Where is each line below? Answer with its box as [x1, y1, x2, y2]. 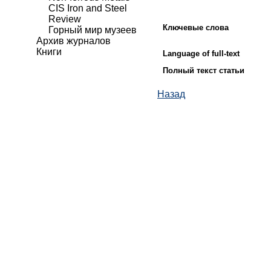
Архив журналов [36, 36, 111, 46]
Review [48, 14, 81, 24]
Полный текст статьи [163, 66, 244, 76]
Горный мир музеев [48, 25, 137, 35]
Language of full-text [163, 49, 240, 59]
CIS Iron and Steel [48, 3, 127, 13]
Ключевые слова [163, 22, 229, 32]
